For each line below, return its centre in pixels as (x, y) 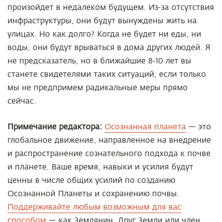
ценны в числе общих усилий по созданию (91, 180)
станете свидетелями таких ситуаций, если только (107, 74)
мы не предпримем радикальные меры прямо (98, 88)
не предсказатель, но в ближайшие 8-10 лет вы (99, 61)
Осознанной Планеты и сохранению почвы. (93, 194)
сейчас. (22, 101)
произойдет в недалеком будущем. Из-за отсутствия (111, 7)
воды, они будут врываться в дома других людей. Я (109, 48)
